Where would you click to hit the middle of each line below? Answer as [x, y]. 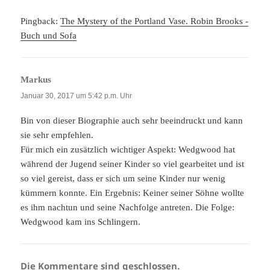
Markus [36, 80]
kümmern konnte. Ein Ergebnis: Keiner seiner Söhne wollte [133, 193]
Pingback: [41, 21]
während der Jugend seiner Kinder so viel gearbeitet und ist [133, 164]
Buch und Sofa [49, 36]
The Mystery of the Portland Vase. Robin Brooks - [155, 21]
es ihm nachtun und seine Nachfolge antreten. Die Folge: [128, 207]
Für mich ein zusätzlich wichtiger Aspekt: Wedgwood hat [128, 149]
